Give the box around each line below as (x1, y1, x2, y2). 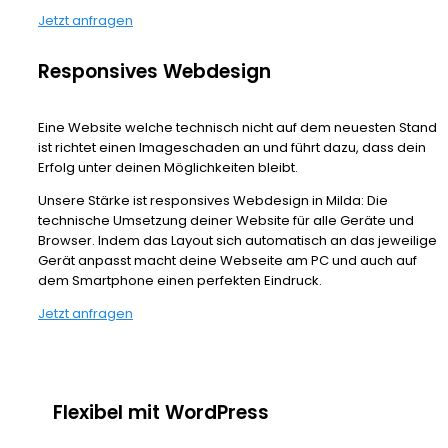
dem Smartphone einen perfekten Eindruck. (38, 271, 322, 291)
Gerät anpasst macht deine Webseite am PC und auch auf (38, 251, 417, 271)
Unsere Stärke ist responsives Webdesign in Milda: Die (38, 191, 388, 211)
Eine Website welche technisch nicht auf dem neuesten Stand (38, 118, 437, 138)
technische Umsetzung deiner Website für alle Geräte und (38, 211, 414, 231)
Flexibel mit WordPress (53, 399, 269, 427)
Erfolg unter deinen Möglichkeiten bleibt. (38, 158, 298, 178)
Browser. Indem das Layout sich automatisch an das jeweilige (38, 231, 437, 251)
